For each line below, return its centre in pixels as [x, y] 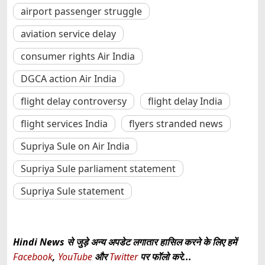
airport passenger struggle [81, 12]
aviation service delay [68, 34]
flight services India [64, 124]
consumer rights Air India [78, 56]
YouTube [76, 257]
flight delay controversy [74, 101]
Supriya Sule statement [72, 191]
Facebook [33, 257]
